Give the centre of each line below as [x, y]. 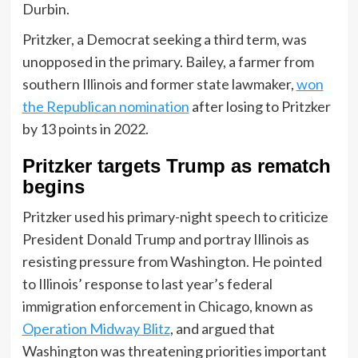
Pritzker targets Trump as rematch [176, 165]
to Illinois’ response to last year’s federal [147, 283]
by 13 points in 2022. [85, 128]
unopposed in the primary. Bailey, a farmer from [168, 61]
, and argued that [222, 328]
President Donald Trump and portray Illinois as [165, 239]
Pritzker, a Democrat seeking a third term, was [164, 39]
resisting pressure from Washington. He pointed [172, 261]
